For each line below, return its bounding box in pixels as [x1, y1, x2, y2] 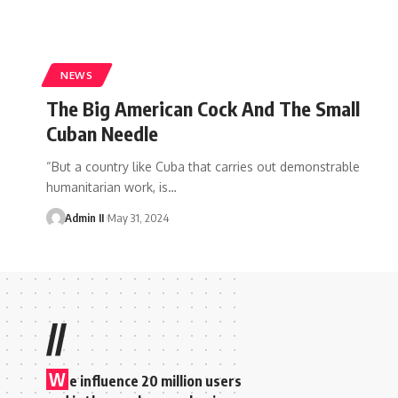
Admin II [64, 210, 104, 225]
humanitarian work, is [46, 179, 168, 195]
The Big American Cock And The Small [46, 95, 360, 121]
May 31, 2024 [107, 210, 169, 225]
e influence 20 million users [69, 371, 242, 390]
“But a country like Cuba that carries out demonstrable [46, 158, 360, 174]
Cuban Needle [46, 120, 158, 146]
